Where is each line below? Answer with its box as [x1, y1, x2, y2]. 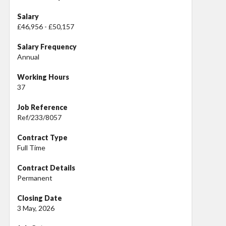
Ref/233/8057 [17, 112, 62, 122]
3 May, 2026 [17, 203, 54, 212]
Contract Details [17, 163, 75, 172]
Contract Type [17, 133, 68, 142]
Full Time [17, 143, 45, 152]
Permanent [17, 173, 52, 182]
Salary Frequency [17, 42, 77, 51]
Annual [17, 52, 39, 61]
